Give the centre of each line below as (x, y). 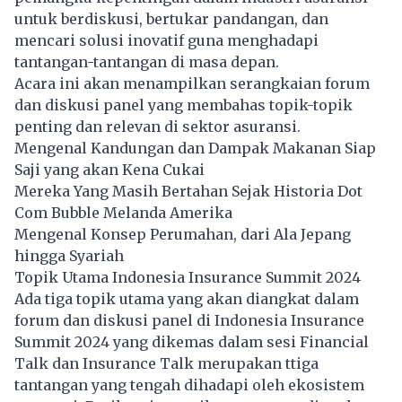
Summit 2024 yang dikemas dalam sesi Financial (192, 341)
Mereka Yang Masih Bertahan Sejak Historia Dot (188, 191)
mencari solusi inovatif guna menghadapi (166, 40)
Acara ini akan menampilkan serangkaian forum (192, 83)
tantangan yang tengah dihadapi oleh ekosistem (189, 385)
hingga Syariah (69, 255)
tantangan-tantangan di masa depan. (149, 61)
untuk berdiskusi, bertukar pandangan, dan (171, 18)
